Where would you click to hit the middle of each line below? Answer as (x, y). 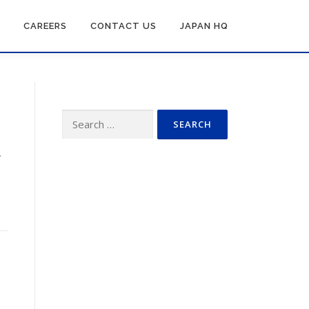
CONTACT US (123, 26)
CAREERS (45, 26)
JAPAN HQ (204, 26)
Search (77, 117)
